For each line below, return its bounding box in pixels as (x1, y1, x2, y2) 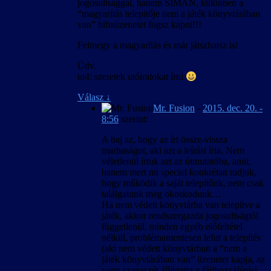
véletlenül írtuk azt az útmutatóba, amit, (102, 155, 251, 166)
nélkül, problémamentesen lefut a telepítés (102, 232, 261, 243)
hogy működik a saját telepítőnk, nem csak (102, 177, 264, 188)
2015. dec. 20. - (203, 102, 263, 113)
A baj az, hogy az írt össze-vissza (102, 134, 227, 145)
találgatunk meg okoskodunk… (102, 188, 221, 199)
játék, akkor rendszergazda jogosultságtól (102, 210, 258, 221)
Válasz (77, 91, 106, 102)
